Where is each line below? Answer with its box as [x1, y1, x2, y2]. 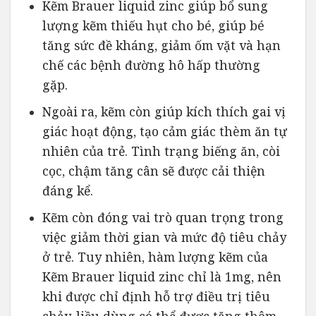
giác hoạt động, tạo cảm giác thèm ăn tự [42, 122, 287, 140]
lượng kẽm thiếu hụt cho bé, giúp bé [42, 17, 265, 35]
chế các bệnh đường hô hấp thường [42, 56, 260, 74]
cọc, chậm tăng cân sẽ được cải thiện [42, 162, 265, 179]
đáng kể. [42, 181, 97, 199]
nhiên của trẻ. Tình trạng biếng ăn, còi [42, 142, 280, 159]
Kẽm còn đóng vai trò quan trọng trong [42, 208, 284, 226]
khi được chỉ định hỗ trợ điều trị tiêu [42, 287, 270, 305]
